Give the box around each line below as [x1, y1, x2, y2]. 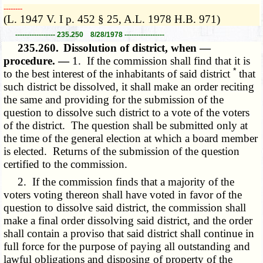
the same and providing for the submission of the [4, 93, 224, 106]
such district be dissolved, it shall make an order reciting [4, 80, 255, 93]
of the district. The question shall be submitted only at [4, 119, 248, 131]
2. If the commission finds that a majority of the [4, 175, 235, 188]
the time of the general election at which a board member [4, 131, 258, 144]
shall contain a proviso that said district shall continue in [4, 227, 255, 240]
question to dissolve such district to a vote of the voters [4, 106, 250, 119]
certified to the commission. [4, 157, 128, 170]
